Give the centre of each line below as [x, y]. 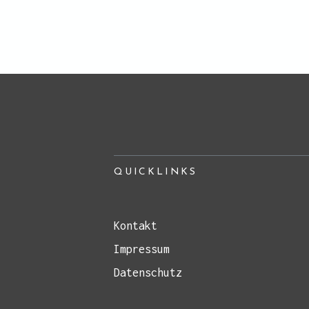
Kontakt [136, 226]
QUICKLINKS [156, 172]
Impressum [142, 249]
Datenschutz [148, 273]
